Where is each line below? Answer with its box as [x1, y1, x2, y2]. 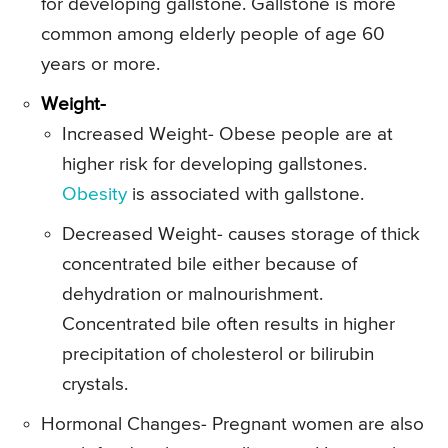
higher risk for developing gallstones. [62, 154, 367, 174]
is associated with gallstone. [127, 184, 364, 204]
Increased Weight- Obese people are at [62, 124, 393, 144]
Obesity [62, 184, 127, 204]
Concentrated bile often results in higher [62, 314, 395, 334]
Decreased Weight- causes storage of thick [62, 224, 420, 244]
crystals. [62, 374, 128, 394]
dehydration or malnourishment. [62, 284, 323, 304]
